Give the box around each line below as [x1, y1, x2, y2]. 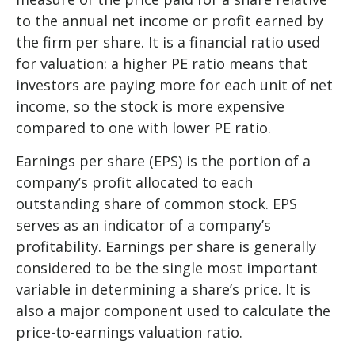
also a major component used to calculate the [16, 300, 330, 320]
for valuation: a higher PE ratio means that [16, 53, 307, 73]
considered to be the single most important [16, 258, 318, 277]
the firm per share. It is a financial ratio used [16, 32, 320, 52]
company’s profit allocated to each [16, 172, 253, 192]
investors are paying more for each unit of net [16, 74, 333, 94]
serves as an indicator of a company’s [16, 215, 271, 235]
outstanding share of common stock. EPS [16, 193, 297, 213]
